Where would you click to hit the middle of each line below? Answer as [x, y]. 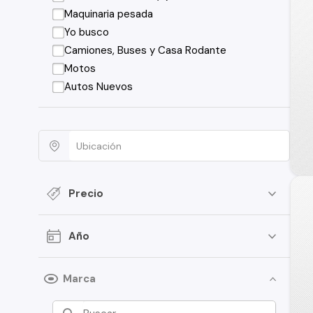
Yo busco [87, 32]
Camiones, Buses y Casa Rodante [146, 50]
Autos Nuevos [99, 87]
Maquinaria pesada [109, 14]
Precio [86, 193]
